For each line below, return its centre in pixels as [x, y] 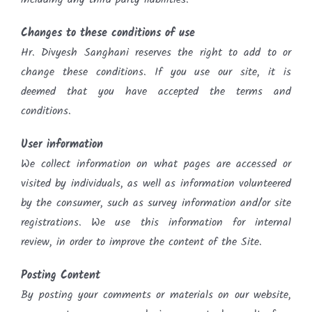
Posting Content [61, 275]
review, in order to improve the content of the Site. [141, 242]
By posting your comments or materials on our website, [156, 295]
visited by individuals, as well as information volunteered [156, 183]
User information [62, 144]
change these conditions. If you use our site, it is [156, 72]
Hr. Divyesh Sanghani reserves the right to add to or [156, 52]
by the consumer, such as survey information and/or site [156, 203]
